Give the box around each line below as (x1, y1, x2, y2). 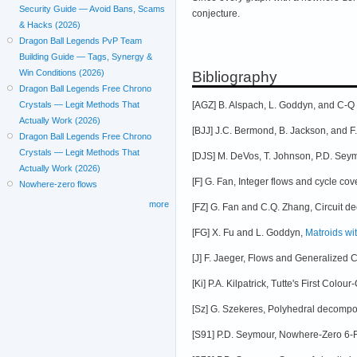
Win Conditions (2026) (19, 68, 105, 78)
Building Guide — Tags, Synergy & (19, 52, 153, 62)
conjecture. (192, 7, 240, 19)
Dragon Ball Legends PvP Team (19, 36, 143, 46)
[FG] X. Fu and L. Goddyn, (192, 226, 305, 238)
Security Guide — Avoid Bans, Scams (19, 4, 166, 14)
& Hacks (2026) (19, 20, 81, 30)
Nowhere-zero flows (19, 179, 98, 190)
